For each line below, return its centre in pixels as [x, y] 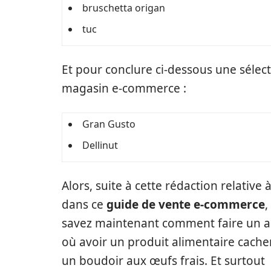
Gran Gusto [109, 124]
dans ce [84, 204]
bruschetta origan [124, 8]
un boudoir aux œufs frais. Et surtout [163, 261]
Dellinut [100, 145]
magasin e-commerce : [124, 88]
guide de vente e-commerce [186, 204]
